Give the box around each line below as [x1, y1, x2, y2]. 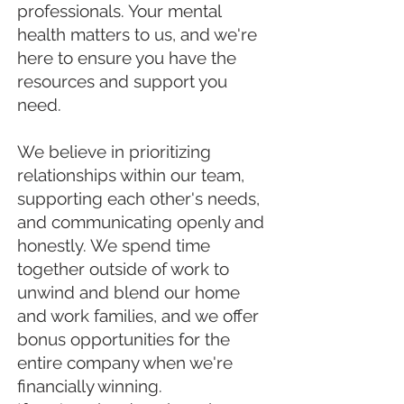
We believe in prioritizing [17, 142, 211, 161]
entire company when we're [17, 353, 233, 372]
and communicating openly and [17, 212, 264, 232]
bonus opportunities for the [17, 329, 230, 349]
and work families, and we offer [17, 306, 259, 326]
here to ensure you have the [17, 48, 236, 68]
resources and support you [17, 71, 227, 91]
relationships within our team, [17, 165, 244, 185]
